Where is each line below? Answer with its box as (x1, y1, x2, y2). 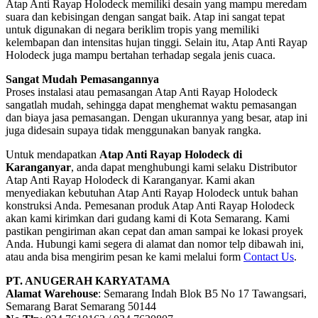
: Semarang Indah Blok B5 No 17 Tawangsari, (98, 287, 307, 300)
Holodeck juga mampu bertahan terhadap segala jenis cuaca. (6, 48, 275, 61)
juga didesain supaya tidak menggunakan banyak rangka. (6, 124, 261, 136)
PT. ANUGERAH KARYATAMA (6, 274, 170, 287)
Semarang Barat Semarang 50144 (6, 300, 156, 312)
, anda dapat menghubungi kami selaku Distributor (71, 160, 297, 173)
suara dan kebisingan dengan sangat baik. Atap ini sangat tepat (6, 10, 285, 23)
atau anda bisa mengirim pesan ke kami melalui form (6, 250, 243, 263)
